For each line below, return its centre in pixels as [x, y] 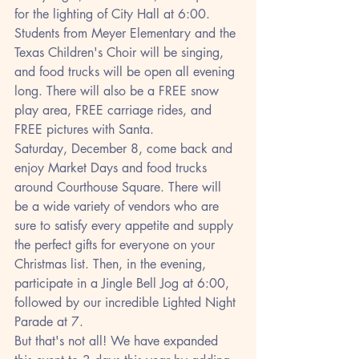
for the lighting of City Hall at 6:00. [114, 14]
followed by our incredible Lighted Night [127, 303]
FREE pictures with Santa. [84, 129]
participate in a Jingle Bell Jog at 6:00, [124, 283]
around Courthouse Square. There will [120, 187]
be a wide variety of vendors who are [119, 206]
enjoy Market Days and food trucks [113, 168]
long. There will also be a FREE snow [119, 91]
